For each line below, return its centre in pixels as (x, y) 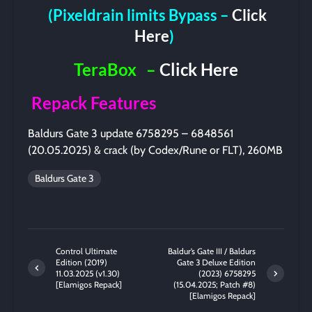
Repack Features (93, 102)
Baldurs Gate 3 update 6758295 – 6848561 (131, 133)
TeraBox (105, 69)
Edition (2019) (81, 262)
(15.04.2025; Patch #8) (215, 284)
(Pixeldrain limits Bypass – (140, 15)
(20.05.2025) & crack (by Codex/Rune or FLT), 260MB (155, 150)
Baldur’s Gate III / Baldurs (212, 251)
